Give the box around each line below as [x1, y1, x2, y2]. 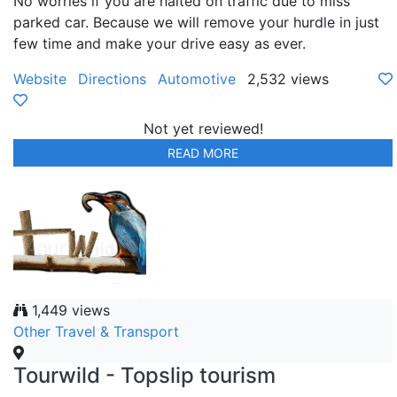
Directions [78, 69, 146, 88]
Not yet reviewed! [143, 119, 263, 137]
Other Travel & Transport [13, 322, 179, 340]
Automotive [158, 69, 236, 88]
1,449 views [27, 300, 110, 319]
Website [13, 69, 66, 88]
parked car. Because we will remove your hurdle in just [13, 12, 379, 31]
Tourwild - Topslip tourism [13, 362, 276, 388]
